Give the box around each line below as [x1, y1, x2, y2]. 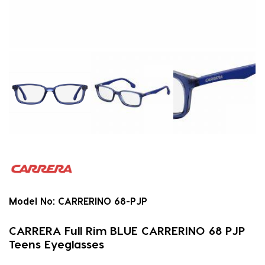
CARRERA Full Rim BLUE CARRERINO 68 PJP [9, 224, 245, 238]
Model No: [9, 195, 55, 207]
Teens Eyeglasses [9, 237, 104, 251]
